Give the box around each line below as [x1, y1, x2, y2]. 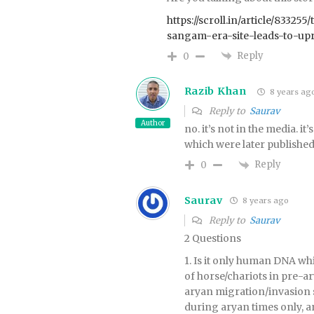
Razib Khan [184, 85, 247, 98]
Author [140, 118, 165, 128]
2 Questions [184, 231, 241, 245]
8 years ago [240, 196, 289, 206]
